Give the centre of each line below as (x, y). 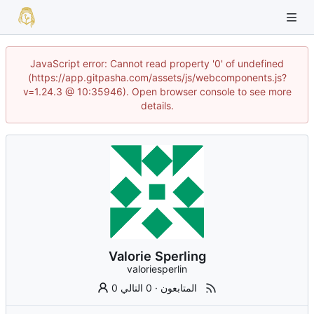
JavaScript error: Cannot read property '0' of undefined (157, 63)
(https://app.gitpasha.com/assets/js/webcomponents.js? (157, 77)
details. (157, 105)
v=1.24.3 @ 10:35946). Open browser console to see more (157, 91)
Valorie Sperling (157, 256)
